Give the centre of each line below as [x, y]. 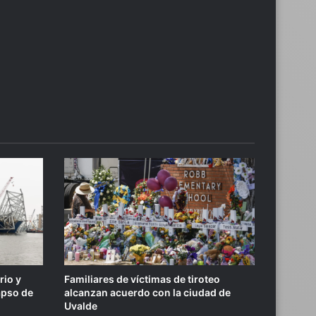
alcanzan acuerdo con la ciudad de [147, 293]
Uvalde [81, 306]
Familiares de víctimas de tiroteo [142, 279]
